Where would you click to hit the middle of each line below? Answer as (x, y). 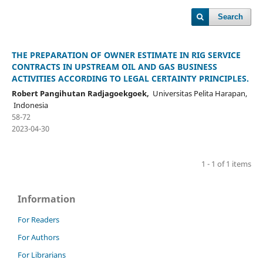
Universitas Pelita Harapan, (198, 93)
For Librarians (42, 254)
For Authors (38, 237)
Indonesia (30, 105)
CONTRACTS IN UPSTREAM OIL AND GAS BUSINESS (114, 66)
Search (231, 17)
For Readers (38, 219)
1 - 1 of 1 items (227, 163)
